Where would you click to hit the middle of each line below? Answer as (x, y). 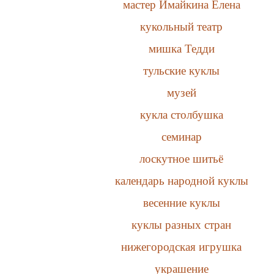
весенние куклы (181, 202)
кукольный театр (182, 26)
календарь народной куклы (181, 180)
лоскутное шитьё (182, 158)
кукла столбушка (181, 114)
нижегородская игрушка (182, 246)
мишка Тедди (181, 48)
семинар (181, 136)
